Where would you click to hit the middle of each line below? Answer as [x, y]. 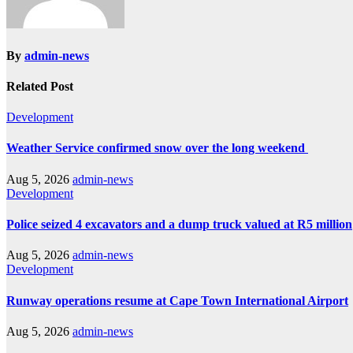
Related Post [40, 86]
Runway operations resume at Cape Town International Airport [177, 300]
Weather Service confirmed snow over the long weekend [157, 148]
